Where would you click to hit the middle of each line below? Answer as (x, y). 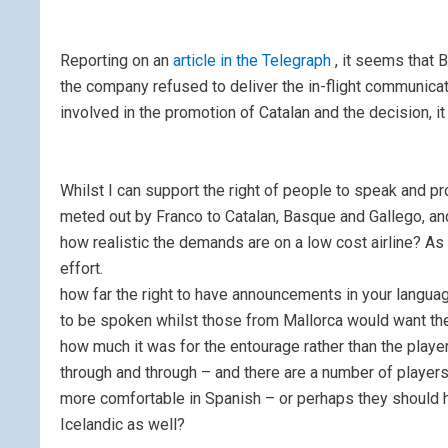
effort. (81, 268)
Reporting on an (116, 60)
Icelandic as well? (122, 424)
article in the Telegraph (254, 60)
